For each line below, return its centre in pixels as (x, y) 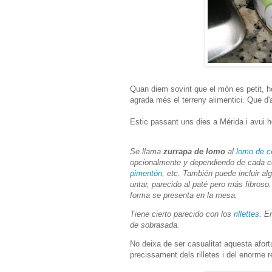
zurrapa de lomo (194, 151)
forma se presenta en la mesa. (184, 195)
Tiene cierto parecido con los (182, 214)
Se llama (147, 151)
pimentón (146, 173)
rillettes (246, 214)
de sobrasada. (155, 225)
